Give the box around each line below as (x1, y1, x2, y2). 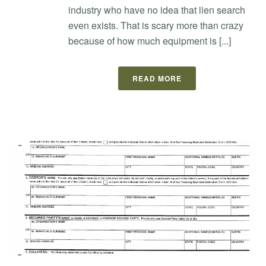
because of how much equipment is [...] (68, 33, 231, 47)
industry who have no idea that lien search (68, 2, 245, 17)
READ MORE (132, 72, 182, 84)
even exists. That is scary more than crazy (68, 18, 243, 32)
